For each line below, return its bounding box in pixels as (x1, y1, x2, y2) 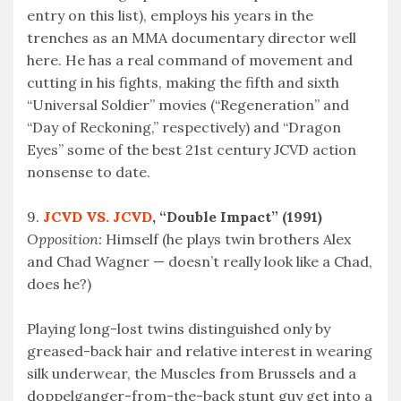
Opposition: (27, 230, 102, 249)
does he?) (27, 275, 91, 294)
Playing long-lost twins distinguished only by (27, 320, 330, 338)
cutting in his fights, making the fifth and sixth (27, 73, 339, 92)
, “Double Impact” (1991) (152, 208, 322, 226)
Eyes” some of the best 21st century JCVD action (27, 141, 356, 159)
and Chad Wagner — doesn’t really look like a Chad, (27, 252, 372, 271)
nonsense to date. (27, 163, 150, 182)
